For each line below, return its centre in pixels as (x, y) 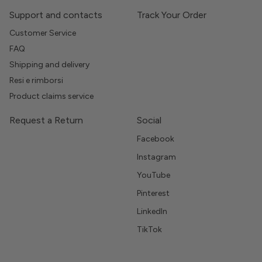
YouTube (154, 175)
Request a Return (46, 120)
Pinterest (153, 194)
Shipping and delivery (49, 65)
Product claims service (51, 96)
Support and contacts (56, 15)
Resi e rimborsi (36, 81)
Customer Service (43, 33)
